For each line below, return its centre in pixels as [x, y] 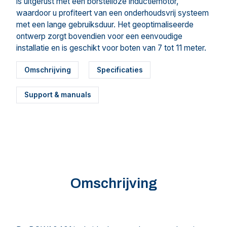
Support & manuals [58, 94]
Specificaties [120, 70]
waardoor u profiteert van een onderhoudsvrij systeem [112, 13]
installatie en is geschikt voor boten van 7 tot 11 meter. [111, 48]
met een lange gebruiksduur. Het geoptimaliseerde [105, 24]
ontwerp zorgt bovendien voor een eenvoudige [99, 36]
